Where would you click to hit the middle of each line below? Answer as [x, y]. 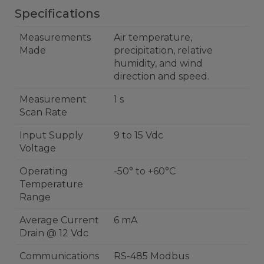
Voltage [38, 148]
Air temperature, [153, 37]
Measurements [55, 37]
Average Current [59, 220]
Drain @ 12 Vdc [54, 233]
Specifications [57, 14]
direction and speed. [161, 76]
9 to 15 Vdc [138, 135]
